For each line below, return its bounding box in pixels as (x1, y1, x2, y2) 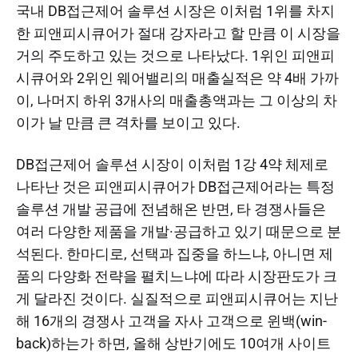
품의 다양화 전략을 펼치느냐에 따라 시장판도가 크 (16, 267, 337, 284)
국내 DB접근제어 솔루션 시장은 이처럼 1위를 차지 (16, 2, 335, 19)
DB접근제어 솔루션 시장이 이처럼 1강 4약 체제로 (16, 155, 328, 173)
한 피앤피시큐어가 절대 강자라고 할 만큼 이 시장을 (16, 24, 340, 42)
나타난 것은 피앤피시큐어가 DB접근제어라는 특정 (16, 177, 335, 195)
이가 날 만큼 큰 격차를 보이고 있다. (16, 113, 247, 131)
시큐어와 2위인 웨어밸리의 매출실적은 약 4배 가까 (16, 69, 339, 86)
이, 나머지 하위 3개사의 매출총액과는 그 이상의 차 (16, 91, 337, 109)
